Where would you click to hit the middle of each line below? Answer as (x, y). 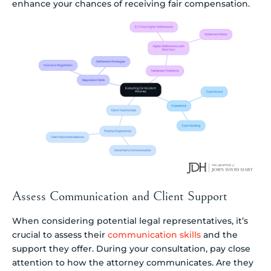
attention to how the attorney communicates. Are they (133, 262)
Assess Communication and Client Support (120, 196)
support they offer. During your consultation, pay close (131, 248)
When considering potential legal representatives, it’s (130, 220)
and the (219, 234)
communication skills (154, 234)
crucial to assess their (60, 234)
